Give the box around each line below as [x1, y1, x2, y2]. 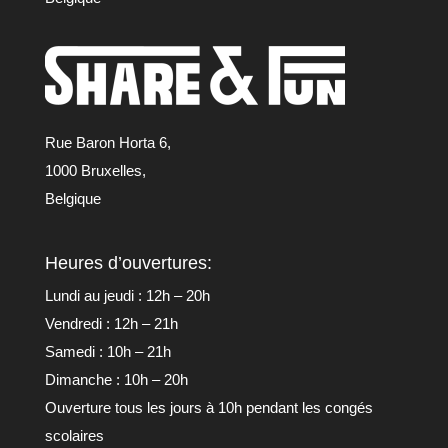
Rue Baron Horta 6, [44, 134, 171, 152]
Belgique [44, 190, 101, 208]
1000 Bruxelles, [44, 162, 146, 180]
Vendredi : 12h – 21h [44, 315, 178, 333]
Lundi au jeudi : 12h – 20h [44, 287, 210, 305]
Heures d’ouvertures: [44, 253, 217, 274]
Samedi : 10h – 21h [44, 343, 171, 361]
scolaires [44, 427, 104, 445]
